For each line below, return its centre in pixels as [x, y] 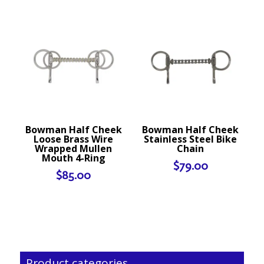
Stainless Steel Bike [190, 139]
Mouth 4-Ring [73, 158]
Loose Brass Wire [74, 139]
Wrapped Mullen [74, 148]
